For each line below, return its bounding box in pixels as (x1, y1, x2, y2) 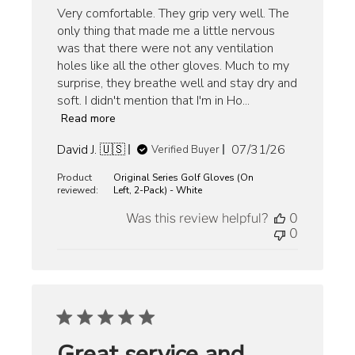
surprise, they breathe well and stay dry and (57, 74, 298, 92)
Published (258, 139, 314, 158)
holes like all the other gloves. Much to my (57, 56, 290, 74)
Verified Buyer (151, 142, 220, 157)
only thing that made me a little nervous (57, 21, 276, 40)
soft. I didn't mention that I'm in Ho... (57, 91, 250, 109)
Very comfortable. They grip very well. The (57, 4, 290, 22)
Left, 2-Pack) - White (113, 183, 203, 197)
